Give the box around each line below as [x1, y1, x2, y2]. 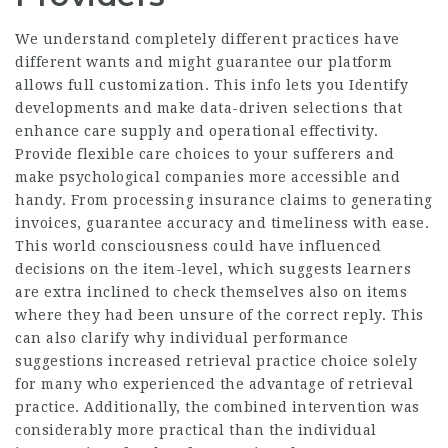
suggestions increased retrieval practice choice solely [15, 353, 417, 370]
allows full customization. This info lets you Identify [15, 77, 408, 94]
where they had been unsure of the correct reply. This [15, 307, 424, 324]
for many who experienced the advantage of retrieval [15, 376, 414, 393]
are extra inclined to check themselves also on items [15, 284, 407, 301]
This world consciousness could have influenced [15, 238, 381, 255]
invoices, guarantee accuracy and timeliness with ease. [15, 215, 429, 232]
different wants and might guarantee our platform [15, 54, 392, 71]
